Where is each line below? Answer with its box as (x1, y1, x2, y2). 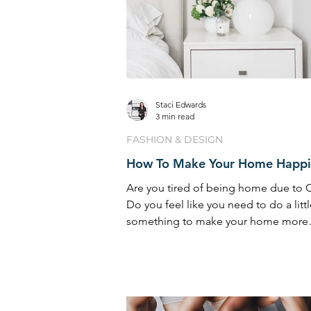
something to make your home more (126, 214, 308, 228)
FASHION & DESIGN (126, 133, 223, 146)
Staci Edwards (155, 99, 206, 110)
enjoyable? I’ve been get (126, 230, 247, 244)
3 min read (155, 110, 194, 121)
